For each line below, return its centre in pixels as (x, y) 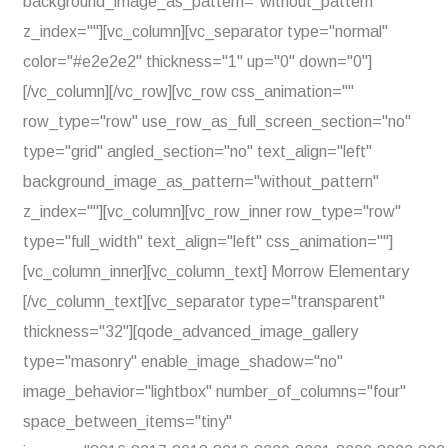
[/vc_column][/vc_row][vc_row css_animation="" (188, 91)
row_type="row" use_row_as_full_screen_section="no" (217, 121)
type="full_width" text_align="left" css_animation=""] (208, 241)
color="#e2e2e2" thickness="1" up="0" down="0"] (197, 61)
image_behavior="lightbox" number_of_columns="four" (214, 391)
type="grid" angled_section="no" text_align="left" (197, 151)
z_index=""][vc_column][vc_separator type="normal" (205, 31)
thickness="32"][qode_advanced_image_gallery (190, 331)
